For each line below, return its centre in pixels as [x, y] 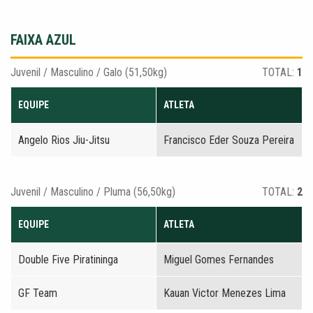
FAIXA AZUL [43, 40]
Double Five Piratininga [68, 260]
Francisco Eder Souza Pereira [229, 140]
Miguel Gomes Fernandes [219, 260]
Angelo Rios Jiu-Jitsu [64, 140]
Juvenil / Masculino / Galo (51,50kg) [89, 72]
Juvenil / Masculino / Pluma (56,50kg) [93, 192]
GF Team [38, 293]
